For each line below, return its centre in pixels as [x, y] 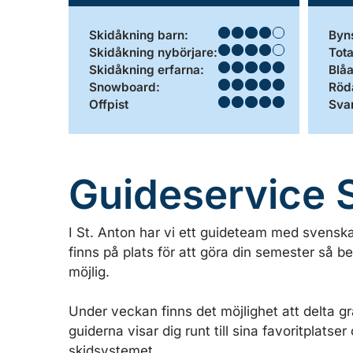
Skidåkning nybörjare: [153, 52]
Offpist [108, 104]
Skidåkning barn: [138, 35]
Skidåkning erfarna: [146, 69]
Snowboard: [124, 87]
